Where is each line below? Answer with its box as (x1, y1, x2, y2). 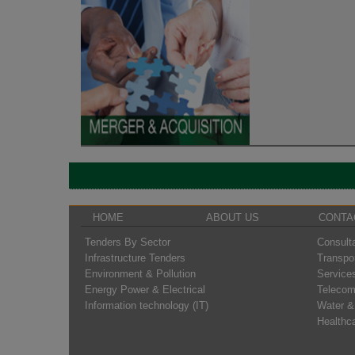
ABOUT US (205, 211, 259, 223)
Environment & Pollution (85, 267, 196, 280)
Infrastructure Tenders (85, 251, 185, 264)
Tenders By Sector (85, 235, 170, 248)
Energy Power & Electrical (85, 283, 205, 296)
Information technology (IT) (85, 299, 208, 311)
